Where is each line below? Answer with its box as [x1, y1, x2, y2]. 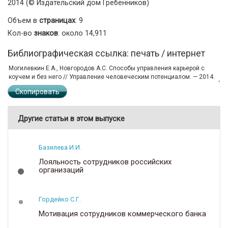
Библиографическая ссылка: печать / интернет [8, 47, 205, 59]
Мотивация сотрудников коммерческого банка [39, 209, 206, 218]
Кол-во [8, 28, 34, 37]
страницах [39, 16, 75, 24]
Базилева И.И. [39, 143, 81, 151]
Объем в [8, 16, 39, 24]
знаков [34, 28, 58, 37]
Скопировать [15, 87, 60, 96]
